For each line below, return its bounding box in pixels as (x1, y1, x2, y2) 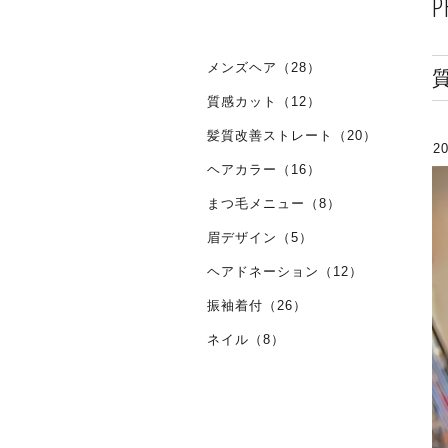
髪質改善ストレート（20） (207, 128, 377, 143)
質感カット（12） (207, 94, 321, 109)
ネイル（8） (207, 332, 285, 347)
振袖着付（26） (207, 298, 307, 313)
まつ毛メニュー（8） (207, 196, 341, 211)
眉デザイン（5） (207, 230, 313, 245)
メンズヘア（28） (207, 60, 321, 75)
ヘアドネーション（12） (207, 264, 363, 279)
